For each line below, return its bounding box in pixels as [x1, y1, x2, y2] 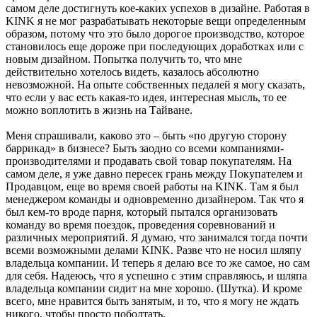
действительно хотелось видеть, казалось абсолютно [6, 65, 259, 78]
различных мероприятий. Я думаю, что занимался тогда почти [6, 231, 308, 243]
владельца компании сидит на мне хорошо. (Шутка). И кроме [6, 282, 302, 294]
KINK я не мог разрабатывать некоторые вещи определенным [6, 14, 306, 27]
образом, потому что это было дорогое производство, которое [6, 27, 304, 40]
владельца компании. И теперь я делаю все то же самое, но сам [6, 256, 310, 269]
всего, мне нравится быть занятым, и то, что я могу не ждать [6, 294, 299, 307]
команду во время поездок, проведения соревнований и [6, 218, 275, 231]
